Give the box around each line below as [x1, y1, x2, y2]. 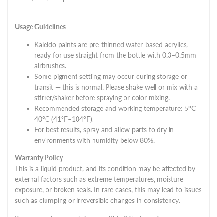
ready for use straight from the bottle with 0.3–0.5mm [34, 50, 196, 59]
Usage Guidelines [15, 22, 66, 31]
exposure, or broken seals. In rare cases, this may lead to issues [15, 185, 201, 194]
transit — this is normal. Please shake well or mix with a [34, 82, 198, 91]
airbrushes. [34, 61, 66, 70]
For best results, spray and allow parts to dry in [34, 125, 174, 134]
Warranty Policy [15, 153, 63, 162]
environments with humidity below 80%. [34, 136, 155, 144]
